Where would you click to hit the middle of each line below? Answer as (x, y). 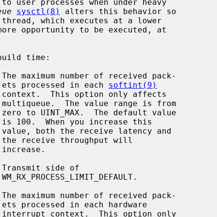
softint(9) (133, 85)
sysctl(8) (38, 11)
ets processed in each (55, 85)
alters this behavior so (118, 11)
